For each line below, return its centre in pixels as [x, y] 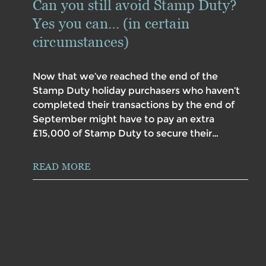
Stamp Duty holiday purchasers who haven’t [136, 91]
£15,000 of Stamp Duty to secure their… [126, 134]
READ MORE [62, 167]
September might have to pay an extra [123, 119]
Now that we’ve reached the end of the [125, 77]
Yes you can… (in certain [111, 24]
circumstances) [81, 42]
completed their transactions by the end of [134, 105]
